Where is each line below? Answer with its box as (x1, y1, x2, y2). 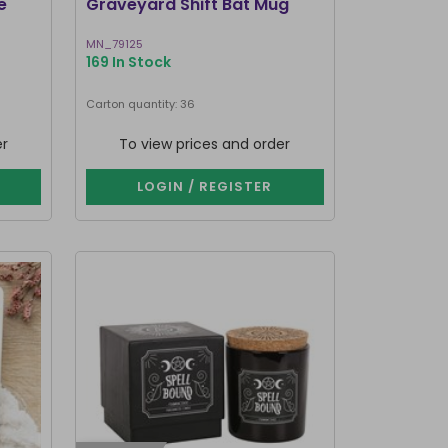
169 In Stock (85, 52, 171, 72)
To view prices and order (119, 134, 291, 154)
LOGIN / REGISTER (137, 177, 273, 196)
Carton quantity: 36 (85, 96, 195, 112)
